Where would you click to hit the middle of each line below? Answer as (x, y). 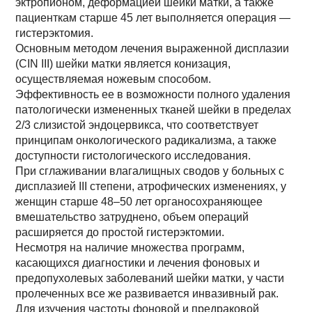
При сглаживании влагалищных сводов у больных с (150, 171)
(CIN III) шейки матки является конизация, (123, 64)
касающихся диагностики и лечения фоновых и (138, 263)
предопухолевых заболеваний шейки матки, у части (150, 278)
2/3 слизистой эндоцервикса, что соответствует (137, 125)
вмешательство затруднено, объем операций (132, 217)
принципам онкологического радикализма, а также (146, 140)
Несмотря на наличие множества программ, (130, 248)
